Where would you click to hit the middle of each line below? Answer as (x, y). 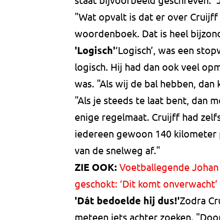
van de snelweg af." (117, 150)
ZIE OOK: (96, 167)
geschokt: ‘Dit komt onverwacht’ (146, 184)
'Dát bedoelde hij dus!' (127, 201)
